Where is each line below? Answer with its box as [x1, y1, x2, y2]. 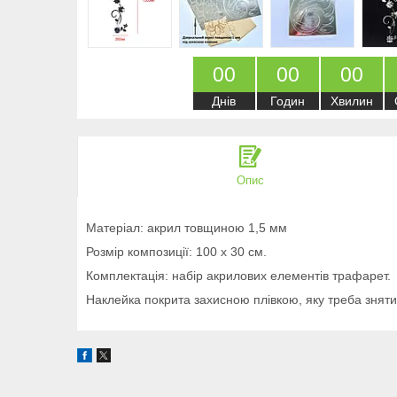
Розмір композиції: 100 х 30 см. [86, 244, 267, 259]
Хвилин [330, 93, 373, 108]
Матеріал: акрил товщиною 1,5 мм [86, 220, 287, 235]
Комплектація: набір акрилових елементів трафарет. [86, 268, 391, 283]
